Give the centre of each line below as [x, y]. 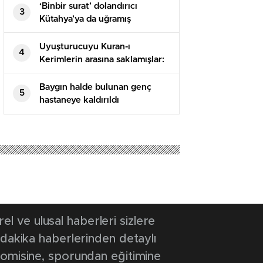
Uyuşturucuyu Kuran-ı [85, 46]
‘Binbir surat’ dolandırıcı [88, 6]
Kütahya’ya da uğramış [85, 19]
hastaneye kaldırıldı [79, 100]
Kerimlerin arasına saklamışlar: [102, 59]
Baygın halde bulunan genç [95, 87]
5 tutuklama [64, 72]
